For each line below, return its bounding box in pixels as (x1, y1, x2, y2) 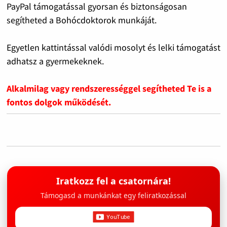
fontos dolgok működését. (6, 96, 111, 108)
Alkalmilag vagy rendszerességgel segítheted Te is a (6, 83, 211, 95)
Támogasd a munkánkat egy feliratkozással (40, 191, 186, 201)
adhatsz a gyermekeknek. (6, 55, 104, 67)
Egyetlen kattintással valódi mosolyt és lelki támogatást (6, 42, 220, 54)
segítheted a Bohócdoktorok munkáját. (6, 14, 157, 26)
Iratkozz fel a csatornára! (56, 175, 171, 187)
